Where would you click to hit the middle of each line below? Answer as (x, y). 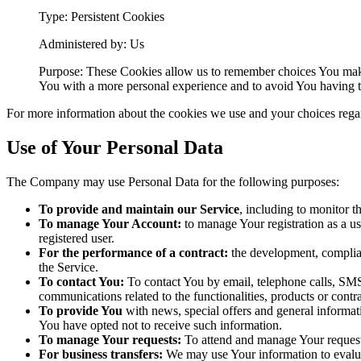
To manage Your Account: (110, 223)
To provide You (81, 310)
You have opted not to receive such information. (160, 325)
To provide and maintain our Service (139, 209)
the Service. (68, 267)
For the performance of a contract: (133, 252)
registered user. (77, 238)
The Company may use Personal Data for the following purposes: (173, 181)
